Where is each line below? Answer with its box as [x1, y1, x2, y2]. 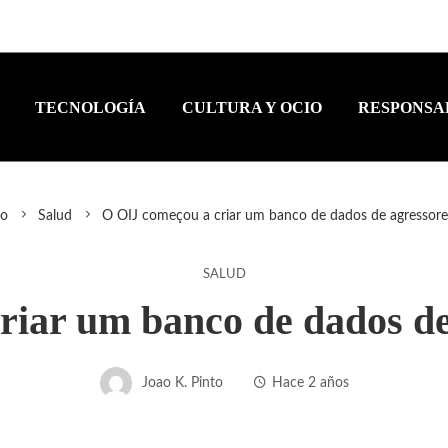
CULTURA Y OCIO [182, 98, 322, 115]
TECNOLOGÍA [35, 98, 146, 115]
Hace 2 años [271, 374, 349, 390]
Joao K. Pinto [141, 374, 223, 390]
